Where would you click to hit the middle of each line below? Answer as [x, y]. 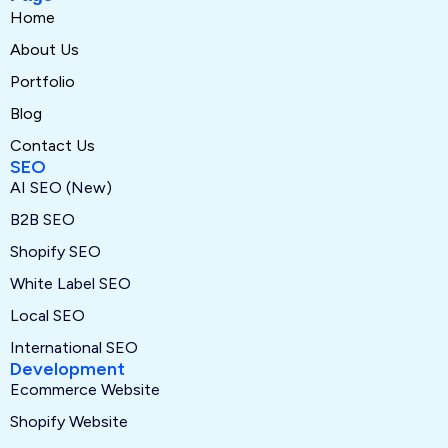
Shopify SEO [55, 252]
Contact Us [52, 146]
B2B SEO [42, 220]
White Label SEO [70, 284]
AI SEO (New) [61, 188]
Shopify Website [69, 422]
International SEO [74, 348]
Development [67, 369]
